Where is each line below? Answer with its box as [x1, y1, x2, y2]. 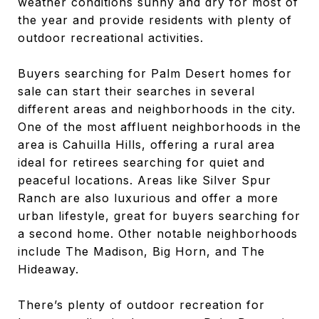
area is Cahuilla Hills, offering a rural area [18, 137, 275, 152]
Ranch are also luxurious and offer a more [18, 190, 278, 205]
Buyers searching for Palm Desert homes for [18, 66, 292, 80]
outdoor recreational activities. [18, 30, 204, 45]
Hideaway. [18, 261, 79, 276]
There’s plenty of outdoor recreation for [18, 297, 265, 312]
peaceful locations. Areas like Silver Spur [18, 172, 271, 187]
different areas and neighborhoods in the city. [18, 101, 296, 116]
